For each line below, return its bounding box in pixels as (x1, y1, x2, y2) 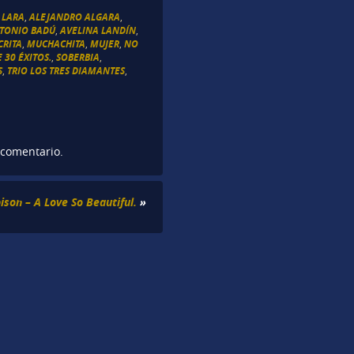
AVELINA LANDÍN (60, 23, 137, 37)
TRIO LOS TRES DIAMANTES (7, 63, 126, 77)
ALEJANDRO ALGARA (29, 9, 121, 24)
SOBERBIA (56, 50, 100, 64)
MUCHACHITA (27, 36, 86, 51)
